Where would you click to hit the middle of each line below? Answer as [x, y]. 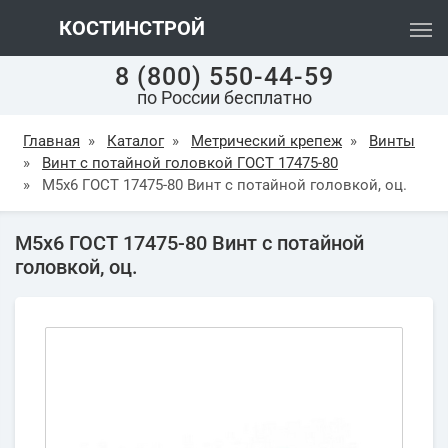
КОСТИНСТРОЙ [129, 28]
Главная [51, 141]
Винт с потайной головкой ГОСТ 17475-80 [190, 163]
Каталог [135, 141]
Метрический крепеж [266, 141]
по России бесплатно [224, 97]
